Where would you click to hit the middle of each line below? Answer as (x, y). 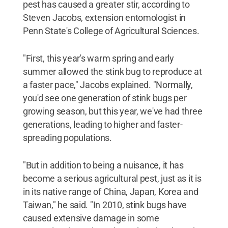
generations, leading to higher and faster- (103, 124)
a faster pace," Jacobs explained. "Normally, (108, 85)
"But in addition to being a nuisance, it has (103, 165)
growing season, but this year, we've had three (112, 111)
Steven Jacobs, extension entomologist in (104, 18)
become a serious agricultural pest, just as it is (112, 178)
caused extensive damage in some (91, 218)
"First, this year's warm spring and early (98, 58)
